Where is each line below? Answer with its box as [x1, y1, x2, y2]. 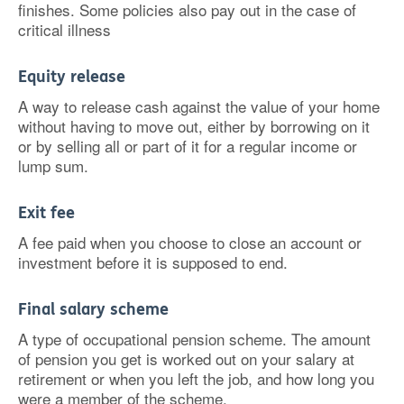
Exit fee [18, 203, 75, 223]
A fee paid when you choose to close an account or [18, 231, 362, 253]
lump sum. [18, 154, 88, 177]
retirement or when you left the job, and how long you [18, 367, 374, 390]
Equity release [18, 67, 125, 87]
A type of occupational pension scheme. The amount [18, 327, 371, 350]
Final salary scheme [18, 299, 169, 319]
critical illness [18, 18, 111, 41]
